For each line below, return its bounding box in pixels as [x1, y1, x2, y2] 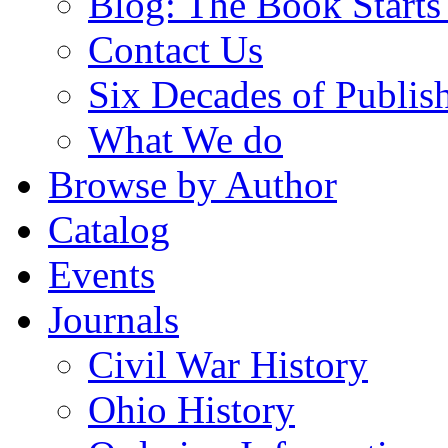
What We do [88, 117, 283, 161]
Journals [48, 297, 179, 341]
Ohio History [88, 387, 295, 431]
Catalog [48, 207, 170, 251]
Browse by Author [48, 162, 337, 206]
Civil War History [88, 342, 368, 386]
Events [48, 252, 155, 296]
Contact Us [88, 27, 263, 71]
